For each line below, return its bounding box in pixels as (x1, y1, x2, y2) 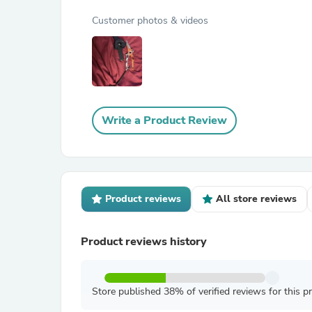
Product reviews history (81, 234, 207, 249)
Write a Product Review (102, 113, 227, 128)
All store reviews (216, 192, 297, 205)
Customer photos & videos (92, 14, 208, 27)
